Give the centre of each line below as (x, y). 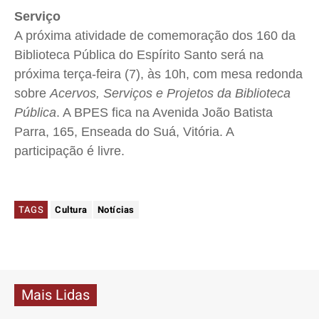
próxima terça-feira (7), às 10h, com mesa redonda (158, 74)
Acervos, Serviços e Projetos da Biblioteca (170, 94)
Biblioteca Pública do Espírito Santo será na (139, 55)
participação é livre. (71, 151)
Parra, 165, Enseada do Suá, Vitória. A (124, 132)
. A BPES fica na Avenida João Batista (164, 113)
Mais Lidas (56, 296)
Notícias (116, 210)
